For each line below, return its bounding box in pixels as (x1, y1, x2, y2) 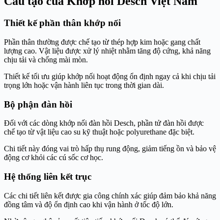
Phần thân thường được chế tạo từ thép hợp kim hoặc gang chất (4, 37, 200, 46)
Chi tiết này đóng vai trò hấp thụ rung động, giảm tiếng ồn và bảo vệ (4, 144, 216, 153)
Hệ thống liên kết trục (4, 171, 91, 182)
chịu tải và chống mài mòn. (4, 55, 88, 64)
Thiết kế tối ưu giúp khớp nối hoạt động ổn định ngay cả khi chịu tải (4, 72, 216, 81)
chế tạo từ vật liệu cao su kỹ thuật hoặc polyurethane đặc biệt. (4, 128, 194, 137)
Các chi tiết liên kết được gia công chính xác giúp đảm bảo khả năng (4, 191, 216, 200)
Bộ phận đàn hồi (4, 99, 72, 110)
